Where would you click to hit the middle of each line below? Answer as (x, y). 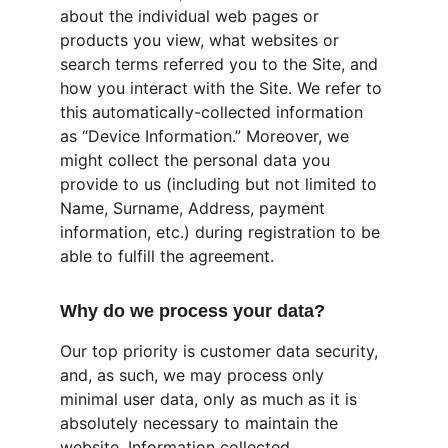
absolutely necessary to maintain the (201, 423)
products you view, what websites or (202, 40)
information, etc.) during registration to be (222, 232)
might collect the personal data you (197, 160)
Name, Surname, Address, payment (195, 208)
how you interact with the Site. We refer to (223, 88)
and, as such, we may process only (194, 375)
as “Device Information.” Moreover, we (207, 136)
